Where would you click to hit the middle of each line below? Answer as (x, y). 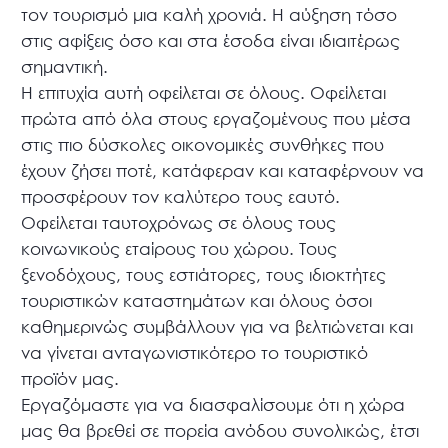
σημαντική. (65, 67)
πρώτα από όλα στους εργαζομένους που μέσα (216, 119)
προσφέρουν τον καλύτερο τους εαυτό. (181, 197)
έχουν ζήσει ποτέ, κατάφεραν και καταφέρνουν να (223, 171)
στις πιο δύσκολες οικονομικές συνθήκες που (203, 145)
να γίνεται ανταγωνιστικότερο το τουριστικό (195, 353)
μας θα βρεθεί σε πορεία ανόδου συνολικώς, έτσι (220, 431)
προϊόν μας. (70, 379)
